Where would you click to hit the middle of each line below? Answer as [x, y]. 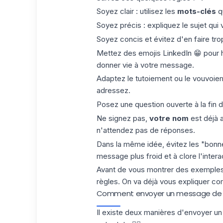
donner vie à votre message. [145, 65]
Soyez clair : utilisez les [136, 11]
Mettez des [117, 53]
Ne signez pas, [122, 118]
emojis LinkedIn [165, 53]
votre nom [169, 118]
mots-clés [195, 11]
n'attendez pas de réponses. [146, 130]
